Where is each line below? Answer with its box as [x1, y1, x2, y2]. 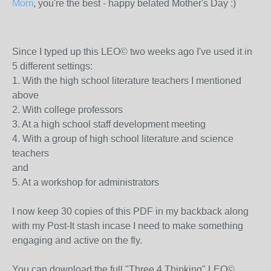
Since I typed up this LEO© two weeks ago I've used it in [12, 47, 252, 57]
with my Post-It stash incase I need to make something [12, 221, 243, 231]
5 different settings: [12, 61, 93, 71]
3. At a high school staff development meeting [12, 119, 206, 129]
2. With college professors [12, 105, 123, 115]
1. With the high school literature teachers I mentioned [12, 76, 241, 86]
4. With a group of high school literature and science [12, 134, 233, 144]
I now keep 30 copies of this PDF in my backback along [12, 206, 249, 217]
